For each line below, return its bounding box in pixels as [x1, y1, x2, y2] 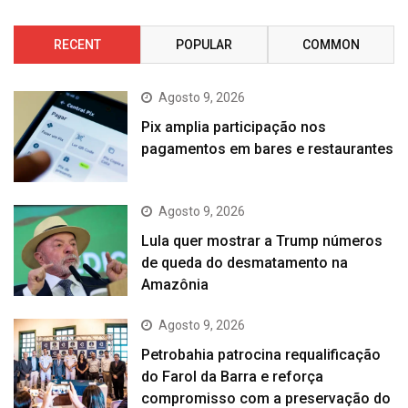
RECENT [53, 36, 101, 52]
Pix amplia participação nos [141, 117, 327, 136]
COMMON [301, 36, 360, 52]
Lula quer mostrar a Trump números [141, 232, 383, 250]
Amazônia [141, 276, 209, 294]
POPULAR [175, 36, 232, 52]
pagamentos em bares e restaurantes [141, 139, 394, 158]
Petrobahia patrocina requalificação [141, 346, 382, 364]
